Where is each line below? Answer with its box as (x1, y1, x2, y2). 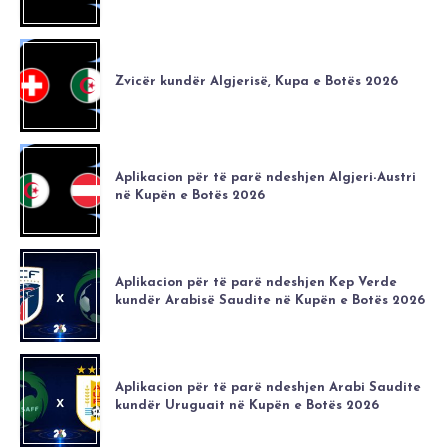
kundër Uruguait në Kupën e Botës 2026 (115, 398, 379, 412)
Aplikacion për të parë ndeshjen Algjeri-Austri (115, 170, 416, 184)
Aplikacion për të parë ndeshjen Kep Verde (115, 275, 397, 289)
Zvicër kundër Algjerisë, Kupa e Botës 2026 (115, 74, 398, 88)
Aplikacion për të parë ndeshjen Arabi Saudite (115, 380, 421, 394)
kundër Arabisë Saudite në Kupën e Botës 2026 (115, 293, 425, 307)
